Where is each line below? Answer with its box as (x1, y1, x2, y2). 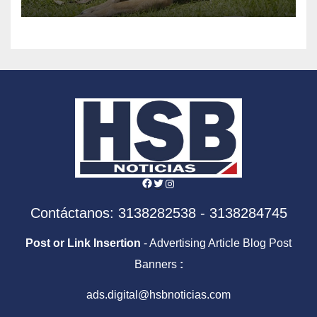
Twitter (152, 175, 187, 188)
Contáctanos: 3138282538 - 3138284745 (30, 205, 287, 221)
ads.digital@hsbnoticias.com (86, 288, 231, 301)
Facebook (141, 175, 192, 188)
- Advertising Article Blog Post (141, 237, 292, 250)
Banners (134, 258, 180, 271)
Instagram (163, 176, 214, 189)
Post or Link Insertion (25, 237, 141, 250)
